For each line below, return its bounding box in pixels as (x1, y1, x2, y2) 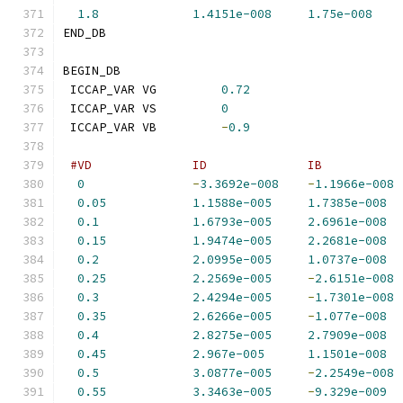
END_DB (63, 25, 106, 40)
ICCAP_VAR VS (63, 101, 221, 116)
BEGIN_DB (63, 63, 121, 78)
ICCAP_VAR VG (63, 82, 221, 97)
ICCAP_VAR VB (63, 120, 221, 135)
